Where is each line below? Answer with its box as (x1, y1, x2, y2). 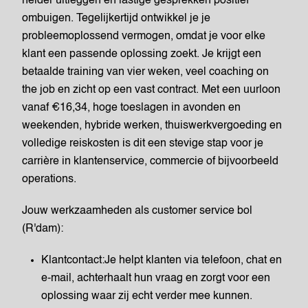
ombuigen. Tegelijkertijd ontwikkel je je (22, 13, 210, 24)
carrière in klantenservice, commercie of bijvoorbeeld (22, 156, 278, 167)
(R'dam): (22, 223, 63, 234)
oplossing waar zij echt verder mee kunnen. (41, 291, 252, 302)
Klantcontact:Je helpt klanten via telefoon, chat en (41, 255, 282, 266)
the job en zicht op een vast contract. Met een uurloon (22, 85, 280, 96)
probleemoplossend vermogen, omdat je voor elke (22, 31, 265, 42)
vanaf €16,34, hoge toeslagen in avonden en (22, 102, 241, 113)
